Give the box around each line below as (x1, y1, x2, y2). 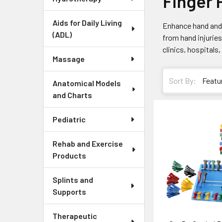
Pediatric (53, 114, 86, 124)
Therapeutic (53, 211, 97, 221)
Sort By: (169, 76, 197, 86)
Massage (53, 54, 85, 63)
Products (53, 151, 86, 160)
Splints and (53, 175, 93, 184)
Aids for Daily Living (53, 18, 122, 27)
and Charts (53, 90, 92, 100)
